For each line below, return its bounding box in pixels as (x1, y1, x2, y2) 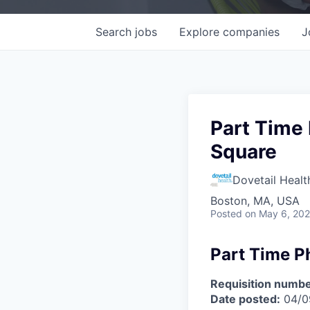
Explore (179, 24, 223, 39)
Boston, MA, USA (210, 193, 300, 208)
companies (223, 24, 280, 39)
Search (95, 24, 135, 39)
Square (210, 139, 277, 163)
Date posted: (210, 291, 280, 306)
